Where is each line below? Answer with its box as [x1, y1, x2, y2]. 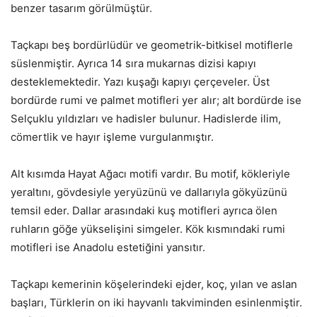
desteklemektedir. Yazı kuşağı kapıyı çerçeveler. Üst [11, 74, 270, 88]
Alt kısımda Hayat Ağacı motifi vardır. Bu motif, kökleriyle [11, 166, 290, 180]
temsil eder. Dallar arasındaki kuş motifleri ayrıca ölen [11, 203, 277, 217]
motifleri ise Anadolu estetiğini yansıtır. [11, 240, 205, 254]
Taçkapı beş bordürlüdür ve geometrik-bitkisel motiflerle [11, 38, 293, 52]
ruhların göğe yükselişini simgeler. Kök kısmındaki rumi [11, 221, 285, 236]
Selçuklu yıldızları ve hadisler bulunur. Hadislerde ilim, [11, 111, 281, 125]
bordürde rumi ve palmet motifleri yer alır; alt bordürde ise [11, 93, 301, 107]
